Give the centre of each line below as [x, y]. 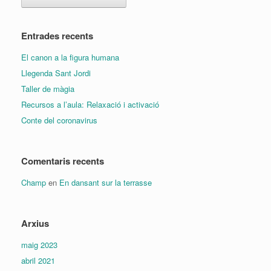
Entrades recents [57, 36]
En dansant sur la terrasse [106, 183]
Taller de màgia [48, 89]
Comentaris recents [63, 161]
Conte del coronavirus [59, 120]
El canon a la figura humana [70, 57]
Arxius [35, 224]
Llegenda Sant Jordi [56, 73]
